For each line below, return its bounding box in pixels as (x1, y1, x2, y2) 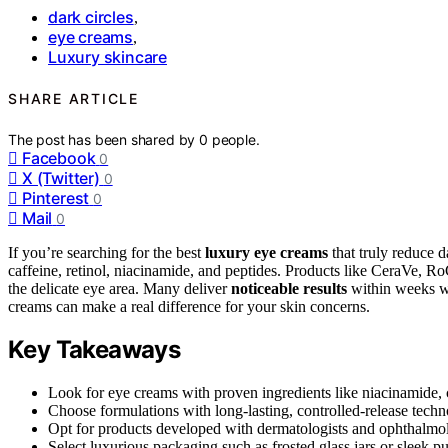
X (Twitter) (22, 167, 100, 188)
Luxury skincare (48, 46, 167, 67)
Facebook (22, 147, 96, 168)
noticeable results (231, 279, 347, 297)
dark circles (48, 6, 134, 27)
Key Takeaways (8, 335, 181, 365)
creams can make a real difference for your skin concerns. (8, 297, 370, 315)
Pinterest (22, 187, 90, 208)
